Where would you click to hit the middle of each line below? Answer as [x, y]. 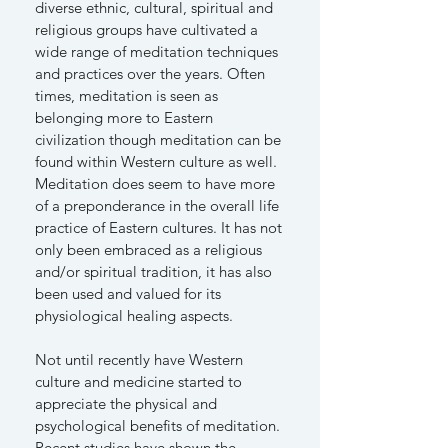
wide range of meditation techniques [156, 51]
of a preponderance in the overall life [157, 205]
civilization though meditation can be [158, 139]
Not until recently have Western [139, 359]
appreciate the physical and [126, 403]
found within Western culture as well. [156, 161]
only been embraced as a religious [148, 249]
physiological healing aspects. [134, 315]
